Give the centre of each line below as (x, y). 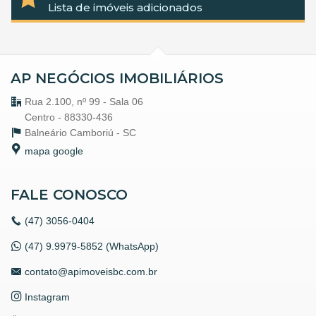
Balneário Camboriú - (74, 132)
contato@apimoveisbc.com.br (91, 271)
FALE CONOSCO (69, 194)
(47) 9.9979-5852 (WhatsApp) (92, 246)
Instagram (47, 297)
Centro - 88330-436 (69, 117)
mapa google (54, 151)
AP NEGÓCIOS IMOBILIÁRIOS (117, 78)
